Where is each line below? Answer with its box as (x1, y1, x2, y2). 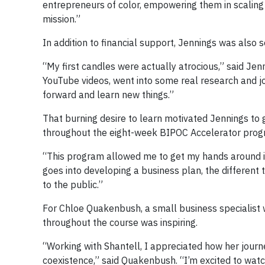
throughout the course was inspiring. (43, 216, 198, 228)
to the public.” (43, 178, 103, 190)
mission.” (43, 12, 80, 25)
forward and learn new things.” (43, 88, 174, 101)
